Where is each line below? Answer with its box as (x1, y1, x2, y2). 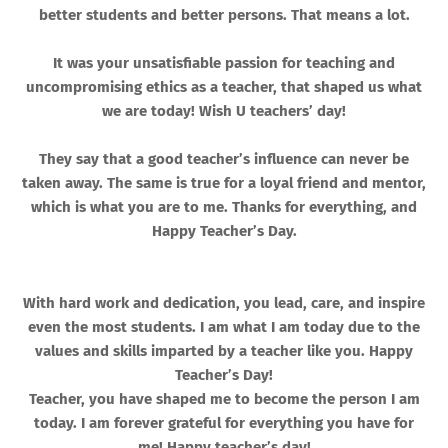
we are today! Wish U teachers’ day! (102, 102, 346, 121)
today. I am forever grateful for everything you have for (34, 414, 414, 433)
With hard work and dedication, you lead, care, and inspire (23, 294, 425, 313)
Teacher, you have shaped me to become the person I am (28, 390, 420, 409)
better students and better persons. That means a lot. (38, 6, 410, 25)
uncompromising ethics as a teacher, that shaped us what (26, 78, 422, 97)
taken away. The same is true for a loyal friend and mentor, (22, 174, 426, 193)
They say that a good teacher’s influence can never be (39, 150, 409, 169)
